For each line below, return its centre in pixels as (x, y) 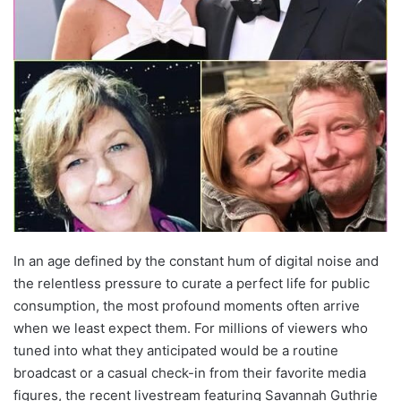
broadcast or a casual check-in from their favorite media (190, 372)
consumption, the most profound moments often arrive (187, 305)
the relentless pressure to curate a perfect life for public (192, 283)
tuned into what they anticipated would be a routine (176, 350)
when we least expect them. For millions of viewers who (191, 328)
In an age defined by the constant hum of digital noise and (196, 260)
